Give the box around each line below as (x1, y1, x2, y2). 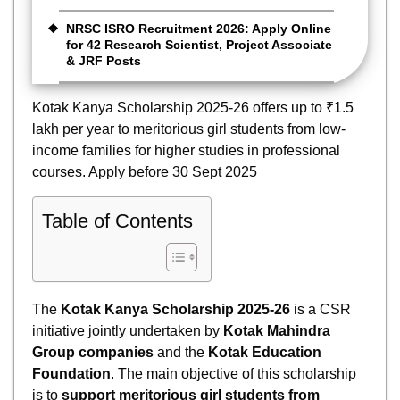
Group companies (32, 344, 154, 360)
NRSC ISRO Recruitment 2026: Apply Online (66, 21, 331, 37)
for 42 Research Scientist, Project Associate (66, 37, 332, 53)
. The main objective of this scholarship (111, 365, 356, 381)
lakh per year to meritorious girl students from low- (32, 121, 346, 137)
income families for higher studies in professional (32, 143, 340, 159)
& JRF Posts (66, 54, 141, 69)
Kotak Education (208, 344, 321, 360)
